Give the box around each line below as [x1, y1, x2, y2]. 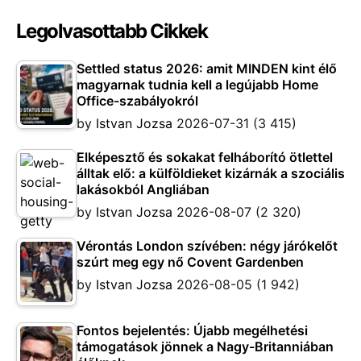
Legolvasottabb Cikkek [16, 19, 208, 43]
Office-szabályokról [77, 92, 198, 109]
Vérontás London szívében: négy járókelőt [77, 237, 338, 254]
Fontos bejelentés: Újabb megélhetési [77, 322, 308, 338]
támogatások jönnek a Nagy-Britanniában [77, 338, 334, 355]
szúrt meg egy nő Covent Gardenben [77, 253, 304, 270]
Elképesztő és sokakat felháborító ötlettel [77, 148, 333, 165]
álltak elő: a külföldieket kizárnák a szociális [77, 164, 345, 181]
